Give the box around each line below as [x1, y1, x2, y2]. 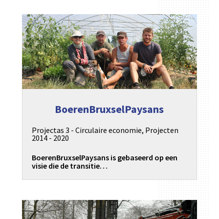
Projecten [145, 125, 178, 135]
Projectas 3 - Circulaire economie [31, 125, 142, 135]
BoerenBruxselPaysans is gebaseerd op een [31, 153, 177, 163]
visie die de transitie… [31, 161, 108, 171]
